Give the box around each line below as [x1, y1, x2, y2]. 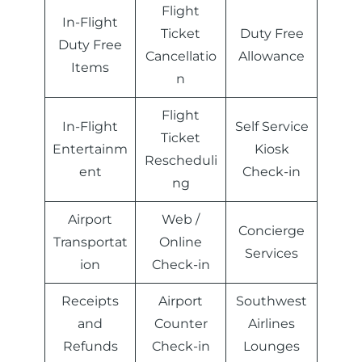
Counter [154, 316, 208, 332]
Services [245, 246, 298, 262]
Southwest [236, 293, 307, 309]
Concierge [238, 223, 305, 239]
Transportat [53, 234, 128, 250]
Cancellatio [145, 48, 217, 65]
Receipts [61, 293, 119, 309]
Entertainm [53, 141, 128, 158]
